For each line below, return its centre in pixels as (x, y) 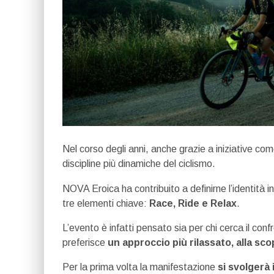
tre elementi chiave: (106, 203)
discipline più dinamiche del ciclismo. (139, 164)
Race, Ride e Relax (193, 203)
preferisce (85, 242)
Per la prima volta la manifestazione (140, 267)
